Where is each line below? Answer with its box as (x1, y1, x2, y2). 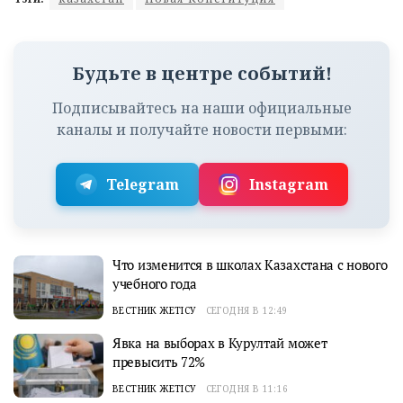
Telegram (105, 174, 179, 194)
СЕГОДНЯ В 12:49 (205, 303, 289, 317)
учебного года (112, 273, 198, 292)
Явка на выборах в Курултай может (112, 333, 327, 352)
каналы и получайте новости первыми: (56, 119, 347, 139)
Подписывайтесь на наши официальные (51, 97, 352, 118)
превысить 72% (112, 352, 206, 371)
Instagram (248, 174, 328, 194)
